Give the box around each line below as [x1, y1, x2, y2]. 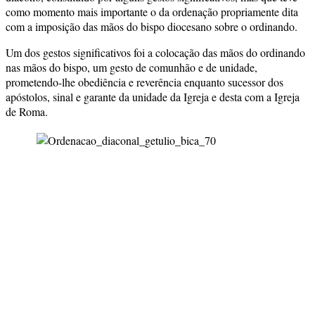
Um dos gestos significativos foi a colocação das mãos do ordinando [6, 44, 305, 60]
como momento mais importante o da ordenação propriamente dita [6, 4, 298, 19]
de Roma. [6, 103, 48, 119]
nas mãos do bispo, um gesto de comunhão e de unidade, [6, 59, 257, 75]
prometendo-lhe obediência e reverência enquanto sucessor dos [6, 74, 283, 89]
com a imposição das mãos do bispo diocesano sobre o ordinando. [6, 18, 297, 34]
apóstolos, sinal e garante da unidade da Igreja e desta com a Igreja [6, 89, 300, 104]
